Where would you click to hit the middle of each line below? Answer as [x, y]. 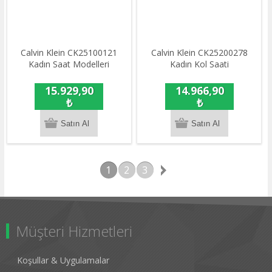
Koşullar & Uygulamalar [63, 260]
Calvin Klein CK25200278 [199, 53]
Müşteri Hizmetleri [74, 231]
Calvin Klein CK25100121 [69, 53]
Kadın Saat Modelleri [69, 64]
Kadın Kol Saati [199, 64]
